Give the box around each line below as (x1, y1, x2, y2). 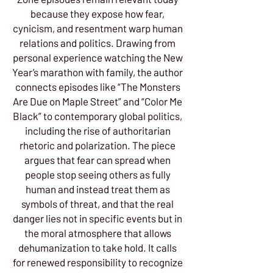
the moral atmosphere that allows (24, 227, 171, 239)
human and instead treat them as (25, 183, 170, 195)
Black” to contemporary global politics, (13, 110, 182, 122)
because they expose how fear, (30, 7, 165, 19)
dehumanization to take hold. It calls (18, 241, 177, 253)
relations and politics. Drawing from (19, 37, 175, 49)
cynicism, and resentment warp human (12, 22, 183, 34)
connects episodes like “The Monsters (15, 80, 180, 93)
